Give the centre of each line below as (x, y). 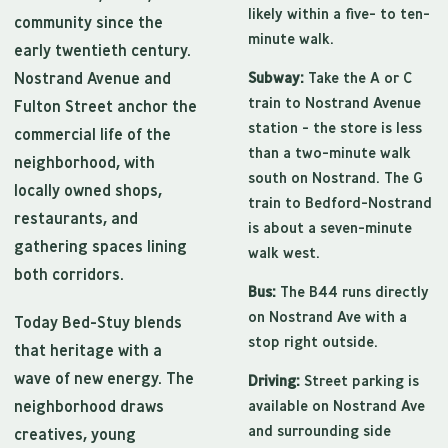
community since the (88, 22)
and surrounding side (319, 431)
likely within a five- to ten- (339, 14)
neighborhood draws (89, 406)
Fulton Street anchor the (105, 106)
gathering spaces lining (100, 246)
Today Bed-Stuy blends (98, 322)
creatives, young (75, 434)
